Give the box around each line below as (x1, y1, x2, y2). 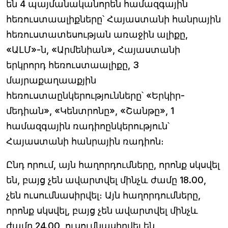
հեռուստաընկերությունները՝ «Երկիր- (6, 90, 185, 101)
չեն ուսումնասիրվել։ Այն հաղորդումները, (6, 190, 201, 201)
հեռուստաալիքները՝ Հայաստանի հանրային (6, 14, 221, 24)
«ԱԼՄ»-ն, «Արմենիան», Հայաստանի (6, 44, 180, 55)
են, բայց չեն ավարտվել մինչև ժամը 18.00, (6, 175, 206, 185)
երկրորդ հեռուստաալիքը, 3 (6, 60, 139, 70)
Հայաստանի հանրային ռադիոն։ (6, 136, 164, 147)
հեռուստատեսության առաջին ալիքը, (6, 29, 188, 40)
